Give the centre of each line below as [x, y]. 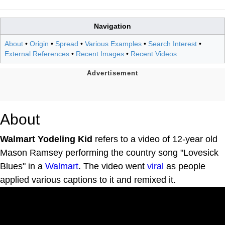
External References [37, 53]
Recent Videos [154, 53]
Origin [39, 43]
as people [185, 166]
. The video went [113, 166]
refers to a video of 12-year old [155, 139]
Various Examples [113, 43]
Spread [67, 43]
